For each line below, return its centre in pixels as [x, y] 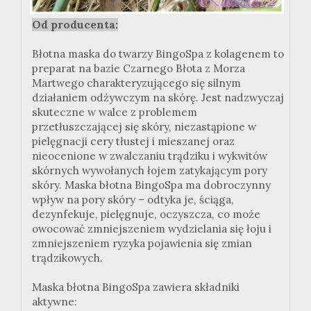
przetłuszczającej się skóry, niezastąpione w [144, 126]
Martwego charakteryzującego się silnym [136, 83]
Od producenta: [75, 24]
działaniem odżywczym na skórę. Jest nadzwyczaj [158, 97]
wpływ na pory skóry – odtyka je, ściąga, [133, 199]
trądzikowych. [67, 258]
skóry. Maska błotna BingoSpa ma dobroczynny [151, 185]
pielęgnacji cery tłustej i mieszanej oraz [133, 141]
